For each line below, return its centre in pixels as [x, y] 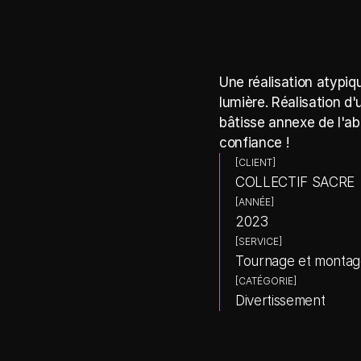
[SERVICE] [259, 241]
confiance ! [254, 143]
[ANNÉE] [255, 202]
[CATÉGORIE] [266, 281]
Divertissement [280, 301]
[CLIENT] [255, 162]
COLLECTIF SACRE [295, 182]
